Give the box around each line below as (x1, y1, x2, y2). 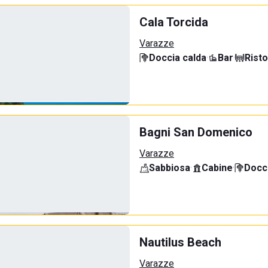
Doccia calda (149, 52, 206, 63)
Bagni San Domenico (139, 125, 252, 139)
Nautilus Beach (139, 235, 221, 249)
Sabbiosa (149, 162, 190, 173)
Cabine (202, 162, 233, 173)
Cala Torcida (139, 15, 208, 29)
